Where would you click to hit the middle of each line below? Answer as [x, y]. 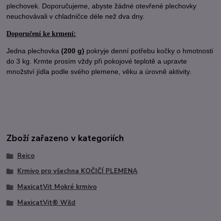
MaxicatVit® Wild [46, 203]
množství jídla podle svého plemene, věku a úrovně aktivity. [100, 71]
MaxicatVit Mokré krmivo [57, 187]
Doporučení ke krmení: [41, 34]
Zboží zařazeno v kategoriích [65, 138]
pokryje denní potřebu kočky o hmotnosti [149, 51]
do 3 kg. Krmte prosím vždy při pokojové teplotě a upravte [97, 61]
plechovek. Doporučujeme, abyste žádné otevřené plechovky [102, 6]
